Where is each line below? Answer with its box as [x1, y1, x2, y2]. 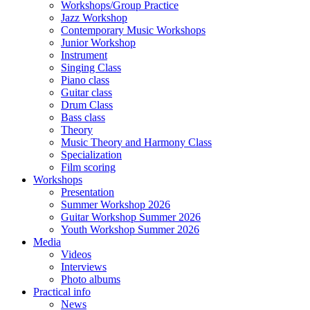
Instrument [61, 48, 107, 61]
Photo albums [61, 273, 120, 285]
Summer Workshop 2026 [61, 198, 170, 210]
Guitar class [61, 86, 112, 98]
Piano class [61, 73, 109, 86]
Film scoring [61, 161, 116, 173]
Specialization [61, 148, 122, 161]
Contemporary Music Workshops [61, 24, 206, 36]
